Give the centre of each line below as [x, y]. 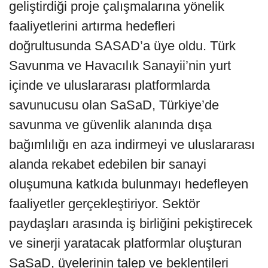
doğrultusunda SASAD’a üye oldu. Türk [122, 45]
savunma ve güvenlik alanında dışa [110, 124]
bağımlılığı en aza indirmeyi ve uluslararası [132, 144]
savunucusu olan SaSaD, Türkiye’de [114, 105]
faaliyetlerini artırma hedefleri [92, 26]
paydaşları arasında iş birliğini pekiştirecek [131, 223]
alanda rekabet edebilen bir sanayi [108, 164]
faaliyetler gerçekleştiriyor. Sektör [104, 203]
